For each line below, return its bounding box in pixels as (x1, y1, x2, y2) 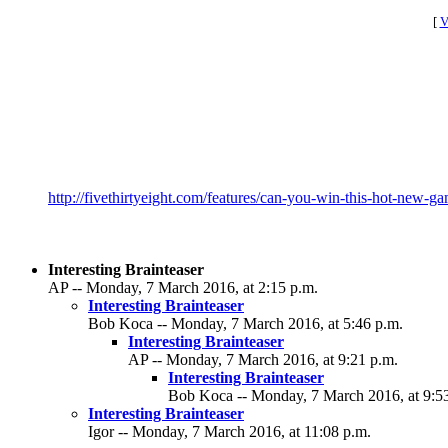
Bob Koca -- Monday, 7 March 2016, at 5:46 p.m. (88, 315, 403, 332)
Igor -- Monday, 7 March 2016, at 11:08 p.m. (88, 423, 371, 440)
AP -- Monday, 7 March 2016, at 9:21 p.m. (128, 351, 398, 368)
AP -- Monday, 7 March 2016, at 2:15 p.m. (48, 279, 318, 296)
